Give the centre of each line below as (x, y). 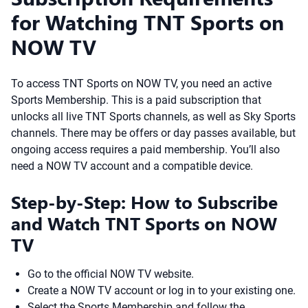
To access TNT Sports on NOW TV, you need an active (141, 84)
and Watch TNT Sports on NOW (144, 223)
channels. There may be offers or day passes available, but (153, 133)
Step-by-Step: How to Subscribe (144, 202)
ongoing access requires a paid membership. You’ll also (145, 150)
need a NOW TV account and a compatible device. (132, 166)
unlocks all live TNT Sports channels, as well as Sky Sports (153, 117)
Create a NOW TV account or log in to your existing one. (162, 290)
